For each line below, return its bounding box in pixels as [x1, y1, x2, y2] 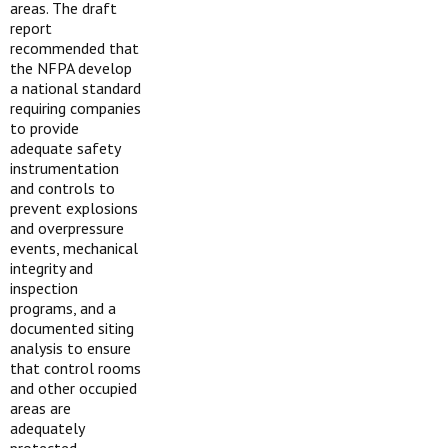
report [10, 18, 52, 38]
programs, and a [10, 298, 116, 318]
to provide [10, 118, 79, 138]
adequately [10, 418, 84, 438]
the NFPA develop [10, 58, 132, 78]
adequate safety [10, 138, 120, 158]
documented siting [10, 318, 134, 338]
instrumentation [10, 158, 119, 178]
